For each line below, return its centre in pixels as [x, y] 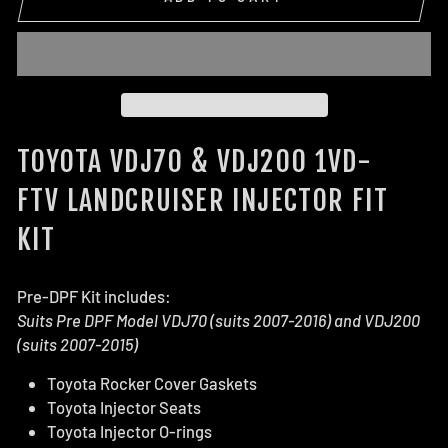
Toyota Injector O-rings [129, 430]
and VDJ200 [377, 319]
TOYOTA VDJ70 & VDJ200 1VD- [195, 161]
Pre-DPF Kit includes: [94, 295]
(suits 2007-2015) [77, 343]
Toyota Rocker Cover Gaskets [152, 382]
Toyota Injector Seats [124, 406]
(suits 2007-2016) [272, 319]
